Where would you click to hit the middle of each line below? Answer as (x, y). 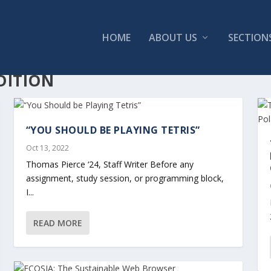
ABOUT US (173, 38)
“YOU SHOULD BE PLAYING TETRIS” (114, 130)
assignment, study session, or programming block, (125, 178)
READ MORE (57, 223)
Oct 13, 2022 (47, 148)
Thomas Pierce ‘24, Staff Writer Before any (109, 164)
